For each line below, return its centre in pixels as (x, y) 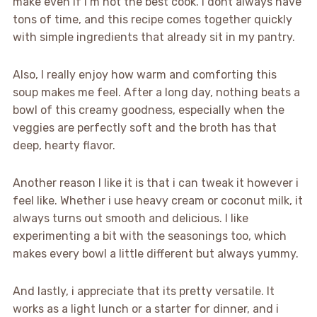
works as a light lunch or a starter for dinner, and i (145, 309)
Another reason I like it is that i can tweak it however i (155, 183)
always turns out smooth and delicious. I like (130, 218)
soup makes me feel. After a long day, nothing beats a (156, 92)
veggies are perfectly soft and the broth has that (144, 127)
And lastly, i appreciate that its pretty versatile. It (143, 291)
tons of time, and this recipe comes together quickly (152, 19)
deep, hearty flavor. (64, 145)
